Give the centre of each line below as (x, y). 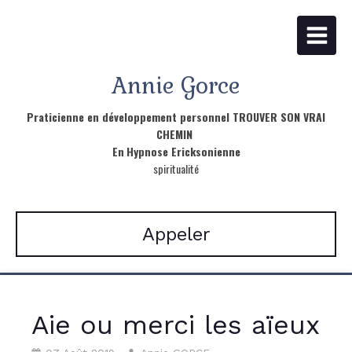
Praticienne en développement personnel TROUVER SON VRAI (176, 117)
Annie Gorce (176, 86)
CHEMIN (176, 134)
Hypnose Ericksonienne (183, 151)
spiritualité (176, 169)
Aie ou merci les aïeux (176, 324)
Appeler (176, 234)
